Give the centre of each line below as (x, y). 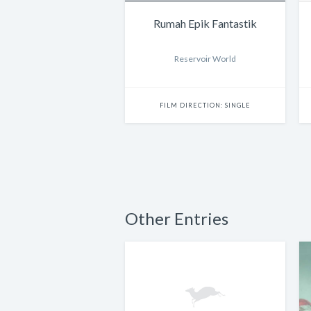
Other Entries (177, 219)
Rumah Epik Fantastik (205, 24)
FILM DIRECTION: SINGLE (205, 106)
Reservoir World (205, 59)
